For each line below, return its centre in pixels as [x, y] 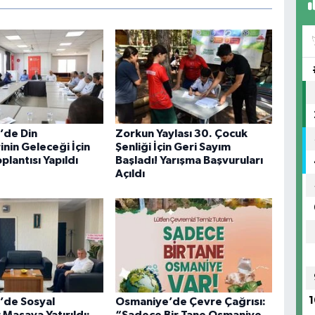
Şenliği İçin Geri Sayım [173, 147]
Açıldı [130, 173]
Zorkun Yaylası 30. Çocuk [181, 133]
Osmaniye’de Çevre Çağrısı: [190, 302]
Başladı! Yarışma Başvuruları [189, 160]
